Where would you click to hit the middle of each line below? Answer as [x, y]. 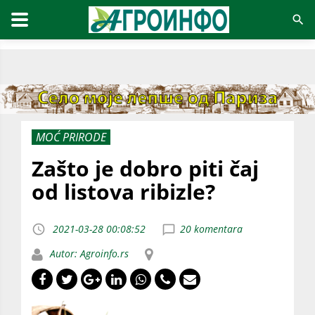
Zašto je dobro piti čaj [145, 168]
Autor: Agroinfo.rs [88, 253]
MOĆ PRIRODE [71, 137]
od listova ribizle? [123, 191]
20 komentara [211, 229]
